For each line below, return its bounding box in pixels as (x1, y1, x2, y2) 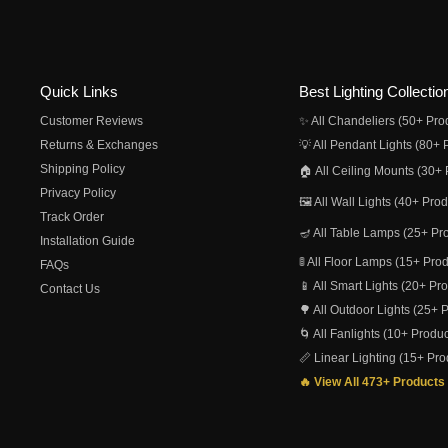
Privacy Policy (40, 186, 116, 200)
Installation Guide (40, 234, 135, 248)
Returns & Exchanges (40, 138, 158, 152)
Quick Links (40, 83, 118, 100)
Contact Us (40, 282, 100, 296)
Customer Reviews (40, 114, 143, 128)
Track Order (40, 210, 104, 224)
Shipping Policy (40, 162, 125, 176)
